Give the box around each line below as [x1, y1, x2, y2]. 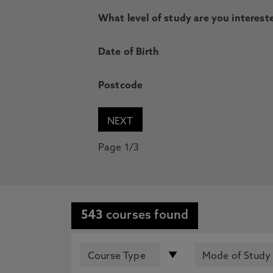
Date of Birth [98, 48, 160, 57]
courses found [102, 210, 189, 222]
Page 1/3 [98, 143, 140, 153]
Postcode [98, 81, 143, 91]
